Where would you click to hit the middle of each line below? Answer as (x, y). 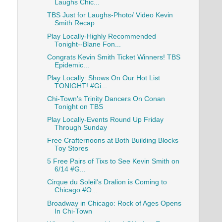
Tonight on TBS (79, 107)
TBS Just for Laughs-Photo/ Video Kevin (110, 15)
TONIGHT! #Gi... (81, 86)
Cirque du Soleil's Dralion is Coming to (107, 182)
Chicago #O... (76, 190)
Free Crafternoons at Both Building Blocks (112, 141)
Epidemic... (72, 65)
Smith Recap (74, 23)
